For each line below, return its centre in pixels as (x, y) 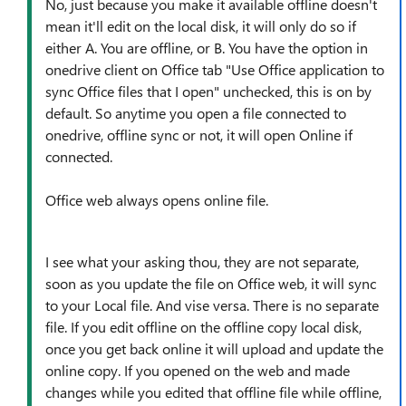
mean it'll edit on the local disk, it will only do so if (201, 26)
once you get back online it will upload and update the (214, 348)
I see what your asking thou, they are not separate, (202, 261)
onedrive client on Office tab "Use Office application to (215, 69)
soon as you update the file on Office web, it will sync (211, 283)
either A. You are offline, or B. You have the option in (207, 48)
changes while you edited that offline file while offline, (213, 392)
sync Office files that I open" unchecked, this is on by (208, 91)
